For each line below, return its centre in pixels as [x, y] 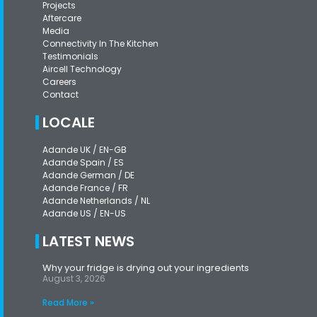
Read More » [68, 302]
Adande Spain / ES [83, 162]
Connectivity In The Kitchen [100, 43]
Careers [59, 81]
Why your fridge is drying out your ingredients [146, 267]
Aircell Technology [82, 69]
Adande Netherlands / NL [96, 200]
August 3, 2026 [74, 278]
